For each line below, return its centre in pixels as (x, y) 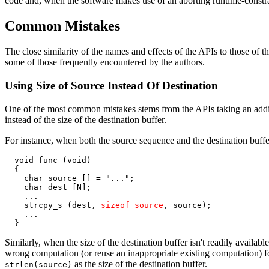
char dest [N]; (48, 187)
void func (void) (48, 160)
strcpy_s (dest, (53, 205)
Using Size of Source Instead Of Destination (111, 85)
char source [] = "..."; (70, 178)
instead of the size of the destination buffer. (86, 119)
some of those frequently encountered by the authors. (105, 62)
